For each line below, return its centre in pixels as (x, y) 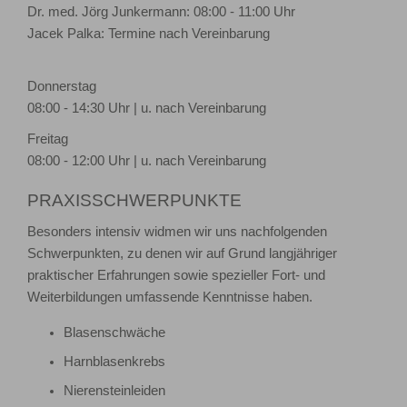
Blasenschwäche (114, 332)
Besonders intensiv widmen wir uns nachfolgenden (177, 232)
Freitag (48, 139)
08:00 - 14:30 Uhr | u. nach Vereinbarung (147, 109)
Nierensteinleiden (114, 390)
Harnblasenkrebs (114, 361)
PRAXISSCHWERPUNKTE (134, 200)
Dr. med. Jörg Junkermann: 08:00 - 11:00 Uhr (161, 12)
